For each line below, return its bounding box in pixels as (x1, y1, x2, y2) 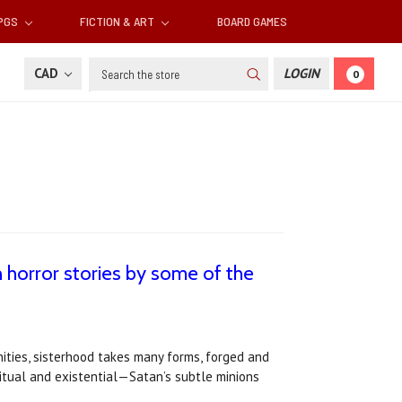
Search (89, 58, 129, 76)
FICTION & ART (80, 13, 158, 30)
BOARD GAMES (216, 13, 287, 30)
